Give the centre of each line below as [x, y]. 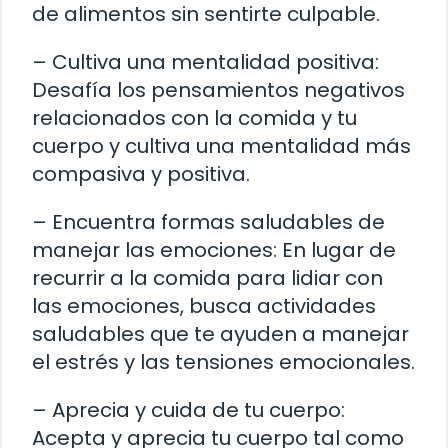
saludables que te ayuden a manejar [220, 334]
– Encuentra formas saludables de [208, 222]
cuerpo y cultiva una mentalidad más [221, 146]
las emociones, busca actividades [204, 306]
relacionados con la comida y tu [194, 118]
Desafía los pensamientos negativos [218, 90]
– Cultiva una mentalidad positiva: [205, 62]
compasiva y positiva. [141, 174]
